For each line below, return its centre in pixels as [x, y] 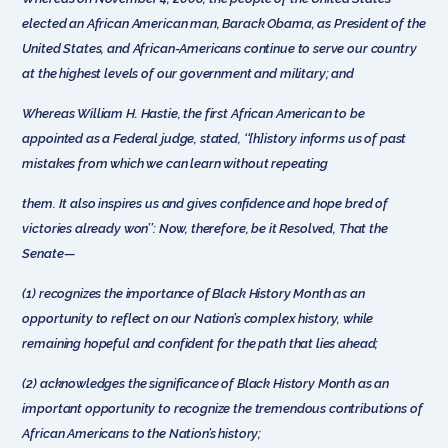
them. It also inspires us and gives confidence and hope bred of [205, 203]
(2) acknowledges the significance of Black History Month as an [206, 383]
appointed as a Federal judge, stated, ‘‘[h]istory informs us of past [214, 138]
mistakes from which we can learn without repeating [175, 163]
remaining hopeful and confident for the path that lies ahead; [200, 343]
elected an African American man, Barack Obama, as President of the [224, 23]
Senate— [48, 253]
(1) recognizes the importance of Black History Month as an [193, 293]
